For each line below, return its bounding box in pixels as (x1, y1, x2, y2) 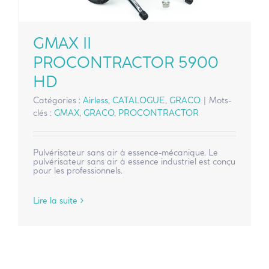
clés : (33, 107, 54, 119)
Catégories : (33, 95, 83, 106)
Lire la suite (33, 195, 77, 207)
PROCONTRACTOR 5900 (33, 53, 219, 72)
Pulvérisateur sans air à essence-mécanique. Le (33, 147, 218, 159)
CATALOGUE (112, 95, 165, 106)
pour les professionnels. (33, 165, 122, 177)
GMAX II (33, 34, 91, 53)
